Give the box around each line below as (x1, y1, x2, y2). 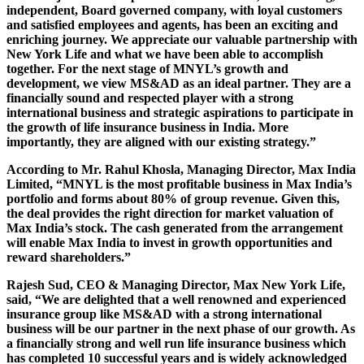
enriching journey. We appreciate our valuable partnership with (6, 32, 357, 46)
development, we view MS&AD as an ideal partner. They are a (6, 76, 351, 90)
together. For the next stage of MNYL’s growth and (6, 61, 288, 76)
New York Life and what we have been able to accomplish (6, 46, 323, 61)
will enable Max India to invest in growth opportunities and (6, 235, 332, 249)
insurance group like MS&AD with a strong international (6, 306, 322, 321)
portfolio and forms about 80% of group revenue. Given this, (6, 191, 340, 206)
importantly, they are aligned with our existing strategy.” (6, 134, 316, 149)
